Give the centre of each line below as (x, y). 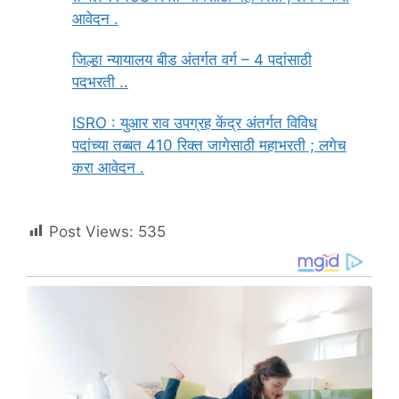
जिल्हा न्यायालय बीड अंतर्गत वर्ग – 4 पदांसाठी (192, 59)
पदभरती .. (100, 81)
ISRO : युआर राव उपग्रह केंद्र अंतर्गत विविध (195, 123)
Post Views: (91, 231)
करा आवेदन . (108, 168)
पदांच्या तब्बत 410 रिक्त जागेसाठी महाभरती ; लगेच (209, 146)
